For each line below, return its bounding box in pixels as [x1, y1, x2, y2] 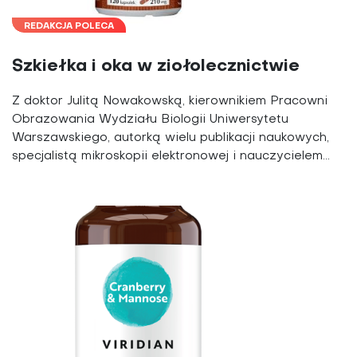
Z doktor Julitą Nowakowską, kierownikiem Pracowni [12, 96, 328, 108]
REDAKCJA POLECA [24, 22, 114, 32]
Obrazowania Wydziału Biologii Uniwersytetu [12, 114, 288, 126]
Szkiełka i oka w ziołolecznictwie [12, 58, 300, 76]
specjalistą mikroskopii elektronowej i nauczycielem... [12, 151, 330, 163]
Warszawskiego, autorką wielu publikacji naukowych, [12, 132, 329, 144]
